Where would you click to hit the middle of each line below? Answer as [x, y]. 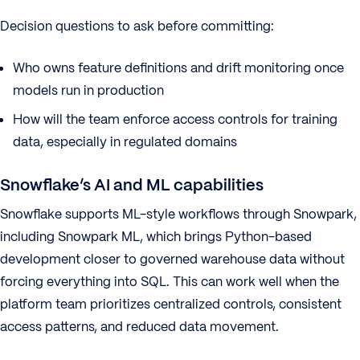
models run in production [88, 90]
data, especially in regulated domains [125, 142]
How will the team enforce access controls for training [175, 119]
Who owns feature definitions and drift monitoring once [178, 68]
